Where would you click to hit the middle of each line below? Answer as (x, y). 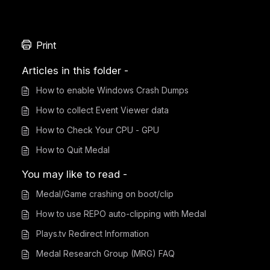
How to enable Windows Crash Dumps (112, 90)
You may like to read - (74, 174)
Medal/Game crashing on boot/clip (105, 193)
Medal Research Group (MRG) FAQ (105, 253)
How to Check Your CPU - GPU (98, 130)
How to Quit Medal (73, 149)
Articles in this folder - (75, 70)
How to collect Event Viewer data (102, 110)
